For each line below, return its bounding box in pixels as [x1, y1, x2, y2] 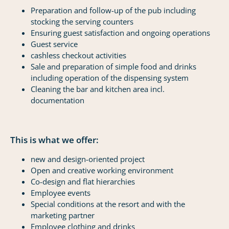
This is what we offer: [10, 134, 99, 146]
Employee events [31, 188, 90, 198]
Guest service [31, 39, 78, 49]
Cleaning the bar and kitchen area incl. [31, 84, 165, 94]
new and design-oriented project [31, 154, 145, 164]
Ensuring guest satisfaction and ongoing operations [31, 28, 210, 38]
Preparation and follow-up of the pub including [31, 5, 196, 15]
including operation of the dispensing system [31, 73, 189, 83]
